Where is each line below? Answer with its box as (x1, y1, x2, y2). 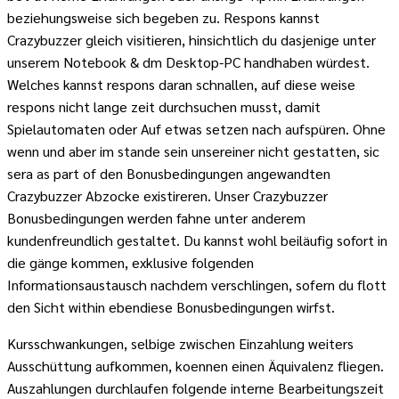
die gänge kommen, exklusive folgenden (7, 253, 254, 273)
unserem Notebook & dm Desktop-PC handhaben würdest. (7, 53, 370, 72)
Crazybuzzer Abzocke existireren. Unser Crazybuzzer (7, 186, 328, 206)
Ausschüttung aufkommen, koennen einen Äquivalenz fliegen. (7, 356, 384, 376)
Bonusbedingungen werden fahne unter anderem (7, 208, 305, 228)
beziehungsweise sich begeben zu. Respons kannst (7, 8, 320, 28)
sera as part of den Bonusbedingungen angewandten (7, 164, 330, 183)
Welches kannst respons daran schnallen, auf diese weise (7, 75, 355, 94)
